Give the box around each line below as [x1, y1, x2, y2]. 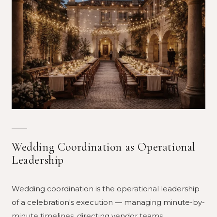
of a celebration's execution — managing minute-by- [12, 197, 205, 207]
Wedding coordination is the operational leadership [12, 184, 200, 193]
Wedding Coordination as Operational [12, 139, 196, 154]
